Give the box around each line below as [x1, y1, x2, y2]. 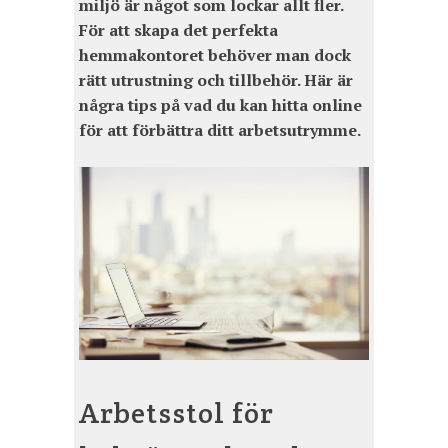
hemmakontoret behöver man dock [79, 44, 351, 67]
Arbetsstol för [79, 395, 274, 432]
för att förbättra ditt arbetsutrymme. [79, 119, 361, 142]
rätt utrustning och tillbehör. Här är [79, 69, 353, 92]
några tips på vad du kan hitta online [79, 94, 362, 117]
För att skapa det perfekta [79, 19, 278, 42]
